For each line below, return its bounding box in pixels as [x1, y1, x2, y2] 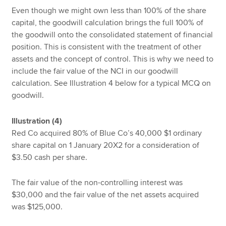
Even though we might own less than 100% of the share [12, 6, 207, 16]
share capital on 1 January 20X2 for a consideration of [12, 140, 200, 150]
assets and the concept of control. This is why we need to [12, 54, 214, 65]
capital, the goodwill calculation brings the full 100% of [12, 18, 204, 28]
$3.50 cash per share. [12, 152, 88, 162]
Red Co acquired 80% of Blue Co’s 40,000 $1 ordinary [12, 128, 202, 138]
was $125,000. [12, 202, 63, 212]
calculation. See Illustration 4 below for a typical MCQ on [12, 78, 211, 89]
